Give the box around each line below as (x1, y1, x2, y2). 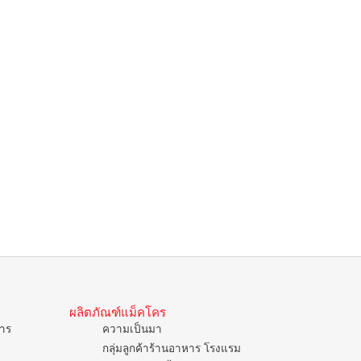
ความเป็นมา (102, 322, 162, 335)
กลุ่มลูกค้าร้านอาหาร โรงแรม (102, 342, 241, 355)
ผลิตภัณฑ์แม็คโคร (69, 305, 166, 319)
